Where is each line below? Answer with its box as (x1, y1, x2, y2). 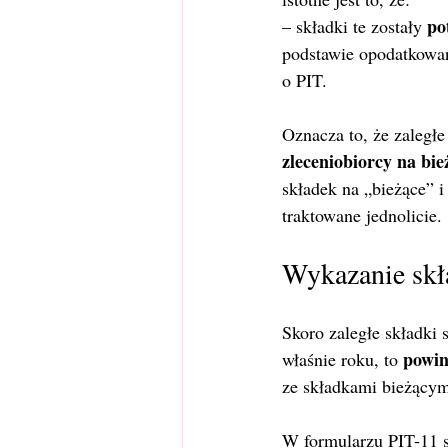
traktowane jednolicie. (282, 203, 442, 227)
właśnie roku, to (282, 347, 403, 371)
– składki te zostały (282, 14, 427, 38)
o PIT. (282, 68, 327, 92)
